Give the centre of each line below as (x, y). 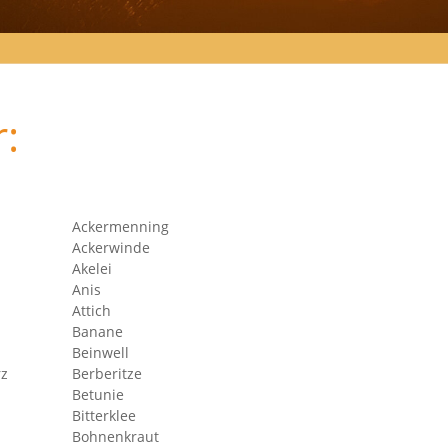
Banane (97, 331)
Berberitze (107, 373)
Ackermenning (120, 226)
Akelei (92, 268)
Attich (91, 310)
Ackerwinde (111, 247)
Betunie (98, 394)
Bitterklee (104, 415)
